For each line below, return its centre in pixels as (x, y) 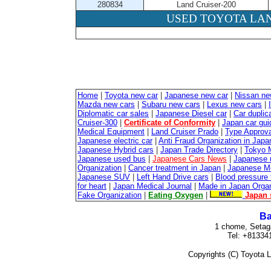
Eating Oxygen (176, 195)
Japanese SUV (104, 177)
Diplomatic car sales (113, 113)
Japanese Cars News (190, 159)
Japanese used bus (112, 159)
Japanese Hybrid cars (116, 150)
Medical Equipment (111, 132)
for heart (92, 186)
